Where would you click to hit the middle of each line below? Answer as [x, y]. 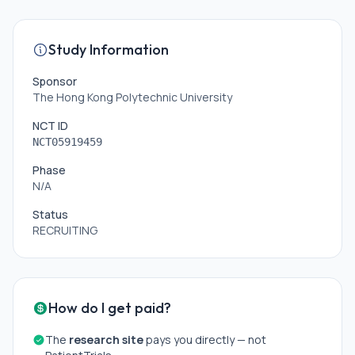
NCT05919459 [67, 142]
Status [50, 214]
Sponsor [55, 81]
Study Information [109, 50]
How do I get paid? [110, 308]
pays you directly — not [205, 340]
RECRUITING [65, 230]
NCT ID [50, 126]
